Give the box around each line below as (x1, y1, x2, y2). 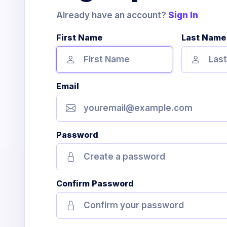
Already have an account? (56, 10, 168, 20)
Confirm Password (56, 178, 134, 188)
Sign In (168, 10, 198, 20)
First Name (56, 32, 102, 43)
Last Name (181, 32, 226, 43)
